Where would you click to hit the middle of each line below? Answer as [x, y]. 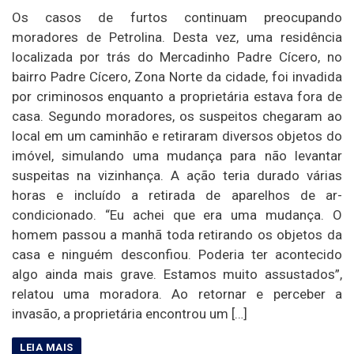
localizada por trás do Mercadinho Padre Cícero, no [177, 56]
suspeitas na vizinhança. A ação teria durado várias [177, 175]
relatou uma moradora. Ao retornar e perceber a [177, 294]
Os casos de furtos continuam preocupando [177, 17]
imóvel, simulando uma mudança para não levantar [177, 155]
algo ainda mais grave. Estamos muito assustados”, [177, 274]
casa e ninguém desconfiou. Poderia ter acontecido [177, 254]
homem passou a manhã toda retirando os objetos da [177, 234]
